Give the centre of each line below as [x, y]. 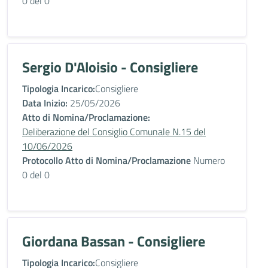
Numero [208, 160]
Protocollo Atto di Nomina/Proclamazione [106, 160]
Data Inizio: [45, 103]
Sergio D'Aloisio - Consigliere [110, 67]
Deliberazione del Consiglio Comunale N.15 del [114, 132]
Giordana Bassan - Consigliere [114, 241]
